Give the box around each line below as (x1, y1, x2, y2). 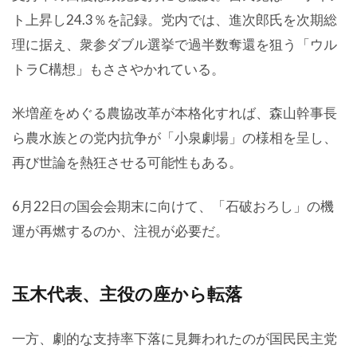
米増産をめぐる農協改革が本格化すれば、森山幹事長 (12, 104, 337, 121)
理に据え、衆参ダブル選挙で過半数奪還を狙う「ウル (12, 36, 337, 53)
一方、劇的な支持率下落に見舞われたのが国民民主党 (12, 330, 337, 347)
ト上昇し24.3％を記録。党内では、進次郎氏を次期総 (12, 11, 337, 28)
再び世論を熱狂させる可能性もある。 (12, 154, 242, 171)
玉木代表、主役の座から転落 (12, 284, 242, 304)
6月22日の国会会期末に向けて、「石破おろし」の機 (12, 198, 334, 214)
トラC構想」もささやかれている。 (12, 61, 225, 77)
